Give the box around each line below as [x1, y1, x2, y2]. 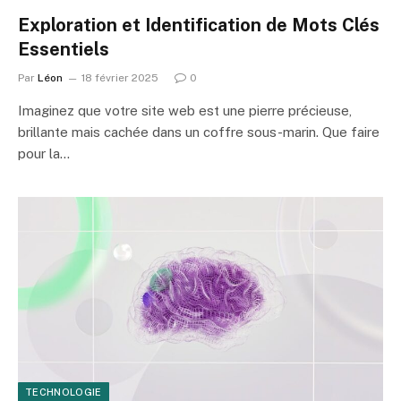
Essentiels [18, 38, 109, 60]
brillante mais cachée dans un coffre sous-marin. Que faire [18, 124, 380, 140]
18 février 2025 [81, 71, 158, 84]
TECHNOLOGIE [25, 387, 102, 397]
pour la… [18, 145, 70, 161]
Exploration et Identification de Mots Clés [18, 13, 380, 36]
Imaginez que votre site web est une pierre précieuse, [18, 102, 352, 118]
